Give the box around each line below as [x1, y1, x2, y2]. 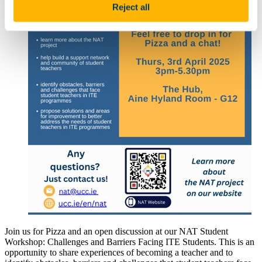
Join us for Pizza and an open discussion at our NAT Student [5, 226, 228, 237]
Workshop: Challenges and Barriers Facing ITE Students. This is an [5, 237, 254, 247]
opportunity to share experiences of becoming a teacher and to [5, 247, 233, 258]
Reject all [112, 2, 150, 12]
